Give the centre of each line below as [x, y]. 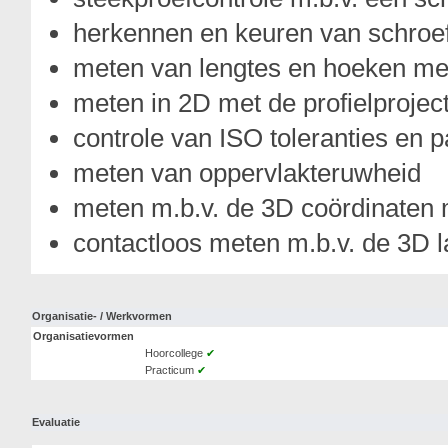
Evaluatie [56, 422]
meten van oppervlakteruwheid [247, 173]
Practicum [171, 370]
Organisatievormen [83, 336]
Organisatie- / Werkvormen [102, 316]
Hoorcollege [175, 353]
